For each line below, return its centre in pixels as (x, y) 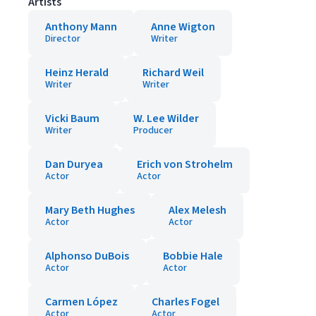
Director (63, 39)
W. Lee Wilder (166, 119)
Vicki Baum (72, 119)
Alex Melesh (197, 210)
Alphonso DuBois (87, 256)
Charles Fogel (186, 302)
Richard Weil (173, 73)
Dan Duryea (74, 164)
